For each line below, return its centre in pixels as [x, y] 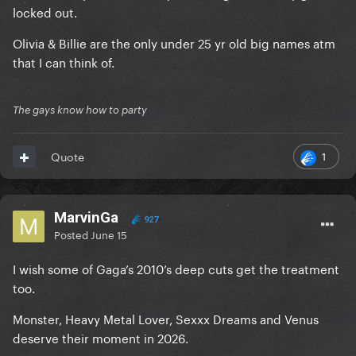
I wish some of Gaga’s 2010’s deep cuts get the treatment [176, 268]
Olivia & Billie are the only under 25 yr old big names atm [174, 43]
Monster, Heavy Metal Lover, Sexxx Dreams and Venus [166, 318]
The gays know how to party [80, 110]
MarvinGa [86, 218]
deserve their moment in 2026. [102, 337]
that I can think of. [65, 62]
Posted [72, 234]
